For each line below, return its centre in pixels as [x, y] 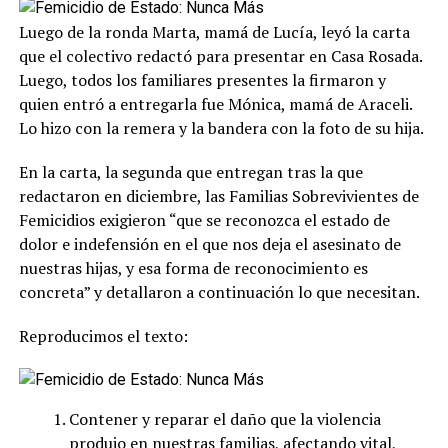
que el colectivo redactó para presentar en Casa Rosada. [220, 55]
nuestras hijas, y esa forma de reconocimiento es [193, 267]
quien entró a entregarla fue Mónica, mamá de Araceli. [215, 103]
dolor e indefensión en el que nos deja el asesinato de [209, 243]
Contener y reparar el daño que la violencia [224, 418]
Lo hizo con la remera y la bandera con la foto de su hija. [221, 127]
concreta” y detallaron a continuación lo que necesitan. [219, 291]
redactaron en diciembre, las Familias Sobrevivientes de [218, 195]
